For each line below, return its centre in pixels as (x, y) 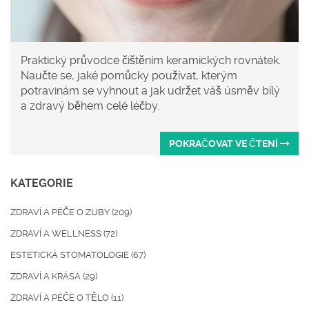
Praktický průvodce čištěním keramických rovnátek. (151, 61)
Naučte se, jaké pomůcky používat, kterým (129, 76)
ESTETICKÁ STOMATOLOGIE (71, 255)
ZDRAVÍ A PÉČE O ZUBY (61, 212)
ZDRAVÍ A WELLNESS (57, 234)
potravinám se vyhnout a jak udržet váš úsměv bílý (150, 91)
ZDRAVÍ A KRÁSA (47, 277)
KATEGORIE (42, 183)
